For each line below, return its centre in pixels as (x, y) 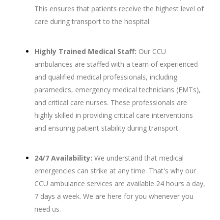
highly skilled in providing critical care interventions (114, 115)
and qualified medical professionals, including (106, 77)
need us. (48, 209)
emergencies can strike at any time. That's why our (115, 171)
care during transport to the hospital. (93, 22)
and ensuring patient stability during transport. (107, 128)
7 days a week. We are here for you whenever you (114, 196)
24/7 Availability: (63, 158)
